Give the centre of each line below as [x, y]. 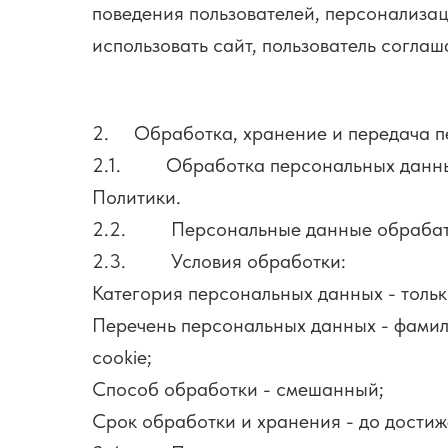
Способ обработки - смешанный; [238, 389]
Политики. [136, 197]
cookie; [122, 357]
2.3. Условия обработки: [219, 261]
